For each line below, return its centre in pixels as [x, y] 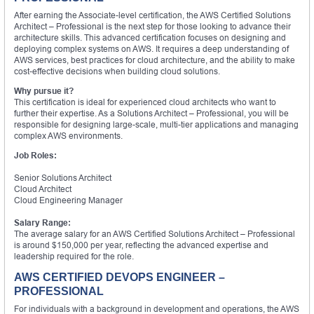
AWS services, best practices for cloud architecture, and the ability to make [155, 60]
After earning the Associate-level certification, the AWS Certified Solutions [152, 15]
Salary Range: [42, 222]
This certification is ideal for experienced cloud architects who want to [145, 102]
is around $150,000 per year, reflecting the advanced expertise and [141, 245]
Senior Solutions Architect [63, 177]
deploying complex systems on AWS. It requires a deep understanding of [151, 48]
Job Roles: [35, 155]
